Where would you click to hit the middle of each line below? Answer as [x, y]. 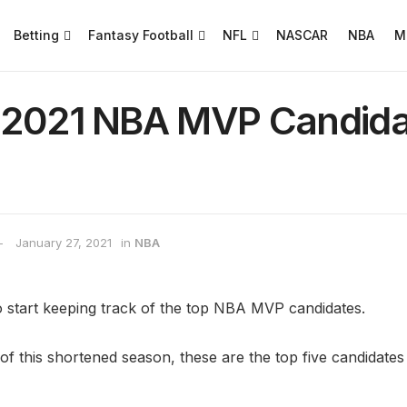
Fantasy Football [141, 35]
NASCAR [303, 35]
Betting [37, 35]
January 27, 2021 [64, 243]
